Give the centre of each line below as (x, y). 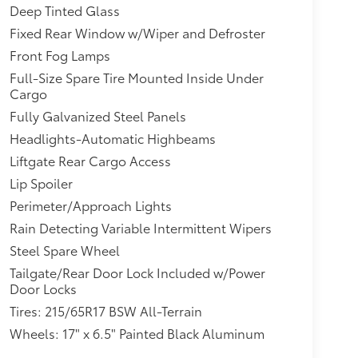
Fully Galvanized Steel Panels (97, 116)
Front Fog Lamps (60, 55)
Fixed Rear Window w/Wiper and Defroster (137, 33)
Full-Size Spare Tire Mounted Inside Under (136, 78)
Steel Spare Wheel (64, 250)
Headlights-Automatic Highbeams (112, 138)
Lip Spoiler (41, 183)
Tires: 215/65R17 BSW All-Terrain (106, 311)
